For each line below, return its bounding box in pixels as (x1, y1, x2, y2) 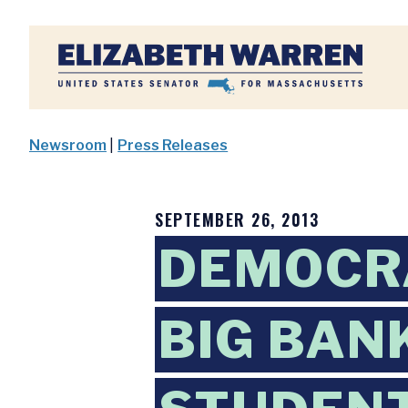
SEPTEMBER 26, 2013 (155, 208, 319, 231)
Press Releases (117, 137, 229, 154)
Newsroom (29, 137, 107, 154)
